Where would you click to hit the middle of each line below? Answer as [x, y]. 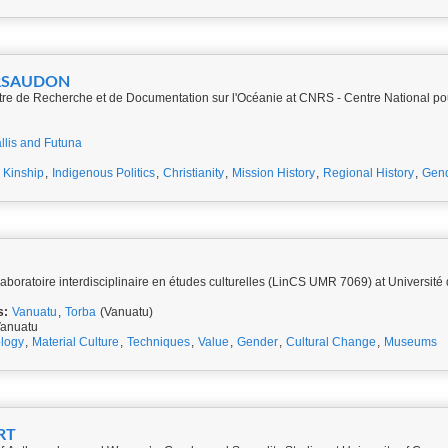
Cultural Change [331, 342]
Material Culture [75, 342]
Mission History [273, 173]
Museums [410, 342]
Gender [257, 342]
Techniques [158, 342]
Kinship [23, 173]
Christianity [193, 173]
